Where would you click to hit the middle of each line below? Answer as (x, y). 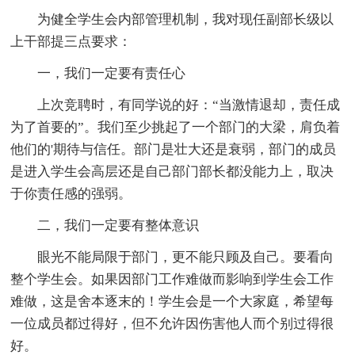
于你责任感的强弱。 (71, 194)
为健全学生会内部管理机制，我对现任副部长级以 (186, 20)
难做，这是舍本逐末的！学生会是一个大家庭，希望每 (172, 302)
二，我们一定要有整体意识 (118, 226)
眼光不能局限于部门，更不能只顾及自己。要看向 (186, 258)
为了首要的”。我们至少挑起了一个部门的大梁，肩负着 (176, 128)
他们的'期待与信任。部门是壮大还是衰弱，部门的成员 (174, 150)
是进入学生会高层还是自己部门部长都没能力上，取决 (172, 172)
